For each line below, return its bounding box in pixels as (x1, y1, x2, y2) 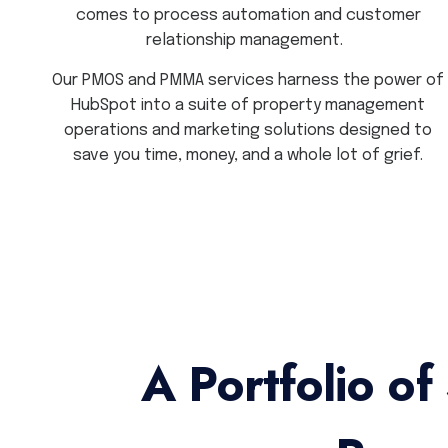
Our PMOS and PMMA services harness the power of (52, 71, 445, 89)
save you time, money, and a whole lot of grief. (73, 146, 424, 164)
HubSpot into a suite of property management (71, 96, 426, 114)
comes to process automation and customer (75, 7, 421, 25)
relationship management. (145, 32, 351, 50)
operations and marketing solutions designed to (64, 121, 433, 139)
